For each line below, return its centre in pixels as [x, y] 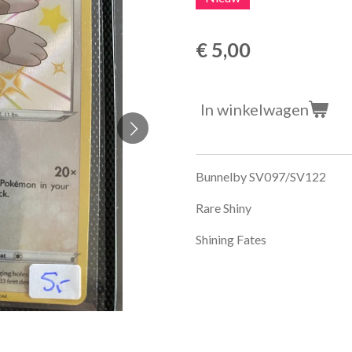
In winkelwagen [255, 109]
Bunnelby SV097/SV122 [261, 176]
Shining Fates [231, 239]
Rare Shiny [224, 207]
